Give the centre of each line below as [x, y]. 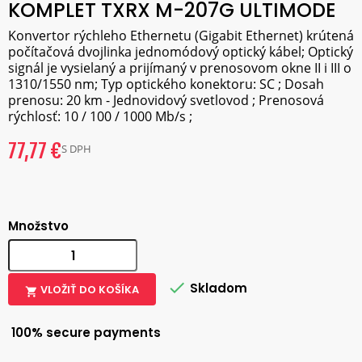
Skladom [217, 288]
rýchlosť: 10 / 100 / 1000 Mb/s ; [100, 116]
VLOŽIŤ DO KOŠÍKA [90, 290]
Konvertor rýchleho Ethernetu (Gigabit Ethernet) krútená [181, 36]
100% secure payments [84, 333]
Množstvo [38, 226]
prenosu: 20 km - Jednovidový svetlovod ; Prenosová [166, 100]
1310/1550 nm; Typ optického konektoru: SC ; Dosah [166, 84]
